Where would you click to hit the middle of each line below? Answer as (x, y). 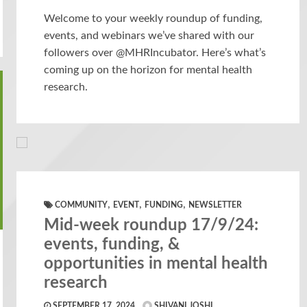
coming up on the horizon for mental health (148, 70)
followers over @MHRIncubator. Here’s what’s (155, 52)
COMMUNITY (82, 205)
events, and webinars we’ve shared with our (149, 35)
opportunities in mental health (156, 263)
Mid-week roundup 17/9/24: (151, 225)
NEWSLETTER (216, 205)
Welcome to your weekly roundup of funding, (153, 18)
